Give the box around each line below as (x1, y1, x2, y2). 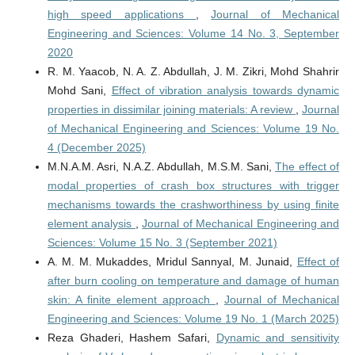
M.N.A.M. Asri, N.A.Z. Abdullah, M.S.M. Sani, (47, 160, 276, 174)
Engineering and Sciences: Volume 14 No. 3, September (47, 27, 340, 40)
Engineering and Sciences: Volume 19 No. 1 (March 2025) (47, 312, 339, 326)
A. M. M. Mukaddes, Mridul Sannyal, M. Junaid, (47, 255, 297, 269)
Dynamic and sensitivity (216, 331, 340, 345)
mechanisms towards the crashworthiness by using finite (47, 198, 340, 212)
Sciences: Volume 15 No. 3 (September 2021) (47, 236, 277, 250)
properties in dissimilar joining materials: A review (47, 103, 296, 116)
